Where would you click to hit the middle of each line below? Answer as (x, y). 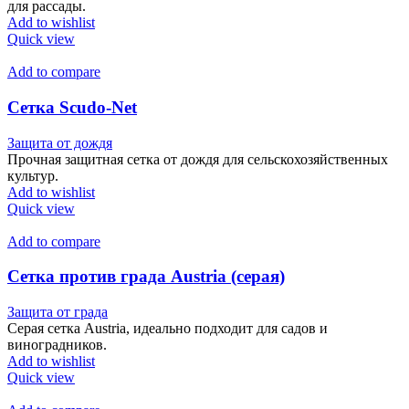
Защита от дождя (60, 142)
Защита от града (58, 312)
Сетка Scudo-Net (72, 107)
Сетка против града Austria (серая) (146, 277)
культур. (33, 175)
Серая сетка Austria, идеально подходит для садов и (168, 329)
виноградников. (57, 345)
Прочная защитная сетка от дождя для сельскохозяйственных (198, 159)
